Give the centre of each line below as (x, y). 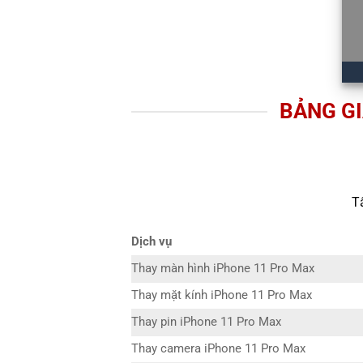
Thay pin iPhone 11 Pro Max (206, 322)
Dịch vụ (152, 242)
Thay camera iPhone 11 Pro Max (218, 349)
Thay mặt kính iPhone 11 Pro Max (222, 296)
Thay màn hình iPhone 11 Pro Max (223, 269)
